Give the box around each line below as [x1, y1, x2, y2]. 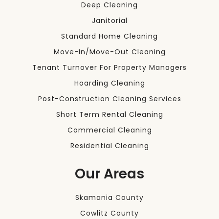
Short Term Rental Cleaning [56, 109, 163, 120]
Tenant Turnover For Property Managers [32, 63, 187, 73]
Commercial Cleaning [67, 125, 152, 135]
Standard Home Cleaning [61, 31, 158, 42]
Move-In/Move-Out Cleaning [53, 47, 166, 57]
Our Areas [75, 164, 144, 184]
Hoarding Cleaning [74, 78, 145, 88]
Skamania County [75, 193, 144, 203]
